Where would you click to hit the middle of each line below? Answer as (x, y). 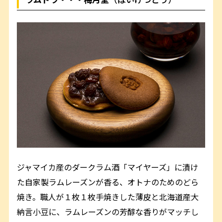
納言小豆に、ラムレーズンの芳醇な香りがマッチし (108, 211)
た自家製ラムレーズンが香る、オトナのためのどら (108, 182)
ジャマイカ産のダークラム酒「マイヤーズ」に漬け (108, 167)
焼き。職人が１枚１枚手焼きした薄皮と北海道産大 (108, 196)
